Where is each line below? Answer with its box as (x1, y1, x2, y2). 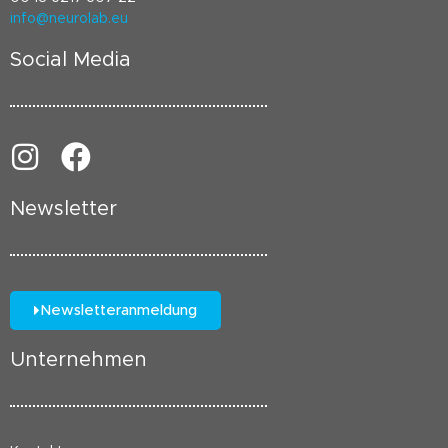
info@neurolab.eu (10, 12, 128, 27)
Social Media (10, 50, 131, 71)
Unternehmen (10, 350, 147, 371)
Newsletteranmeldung (40, 303, 197, 319)
